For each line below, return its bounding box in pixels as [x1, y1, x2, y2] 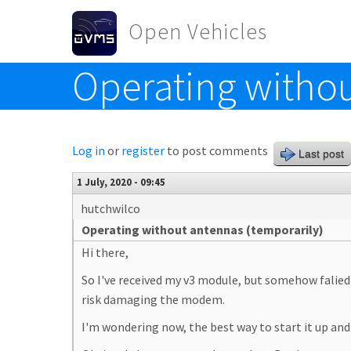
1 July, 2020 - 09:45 [77, 175, 165, 188]
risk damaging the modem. [81, 291, 227, 307]
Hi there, [81, 244, 128, 260]
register [121, 143, 165, 158]
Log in [72, 143, 105, 158]
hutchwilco [81, 201, 140, 216]
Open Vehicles [128, 17, 267, 45]
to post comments [165, 143, 268, 158]
